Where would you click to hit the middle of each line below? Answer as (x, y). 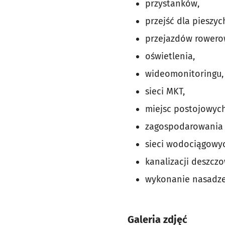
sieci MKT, (165, 92)
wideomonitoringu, (184, 74)
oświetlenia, (170, 57)
